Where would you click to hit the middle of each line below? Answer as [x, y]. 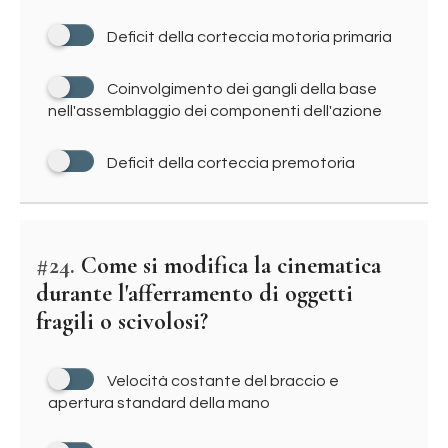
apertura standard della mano [159, 403]
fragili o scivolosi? [122, 321]
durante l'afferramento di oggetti [194, 293]
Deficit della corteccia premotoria [231, 163]
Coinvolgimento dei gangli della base [242, 89]
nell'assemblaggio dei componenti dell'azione [215, 111]
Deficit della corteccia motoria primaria [249, 37]
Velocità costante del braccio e [223, 381]
